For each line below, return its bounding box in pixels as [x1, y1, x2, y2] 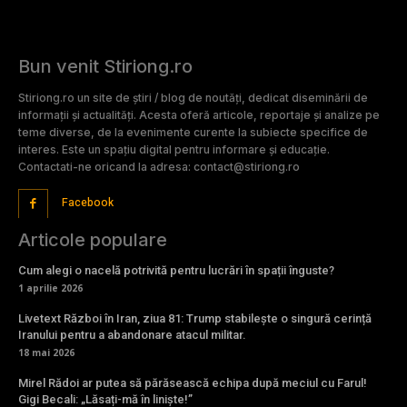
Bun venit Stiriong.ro [18, 55, 193, 77]
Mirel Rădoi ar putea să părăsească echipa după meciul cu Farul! [18, 376, 367, 391]
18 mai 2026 [18, 346, 74, 360]
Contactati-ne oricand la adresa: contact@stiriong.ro [18, 159, 300, 174]
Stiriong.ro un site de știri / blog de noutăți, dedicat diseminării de [18, 90, 368, 104]
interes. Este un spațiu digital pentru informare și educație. [18, 142, 330, 156]
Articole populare [18, 229, 167, 252]
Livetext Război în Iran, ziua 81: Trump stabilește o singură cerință [18, 312, 372, 326]
